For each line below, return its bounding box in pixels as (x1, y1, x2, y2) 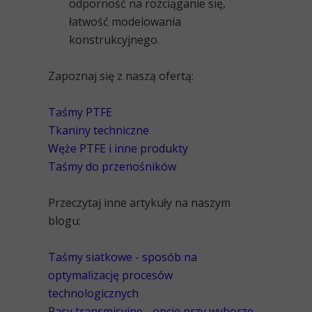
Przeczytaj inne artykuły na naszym (48, 195, 231, 211)
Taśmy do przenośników (48, 159, 179, 175)
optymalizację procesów (48, 267, 173, 283)
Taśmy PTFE (48, 104, 115, 120)
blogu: (48, 213, 81, 229)
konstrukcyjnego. (69, 32, 159, 48)
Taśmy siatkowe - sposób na (48, 249, 197, 265)
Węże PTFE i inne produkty (48, 141, 188, 157)
